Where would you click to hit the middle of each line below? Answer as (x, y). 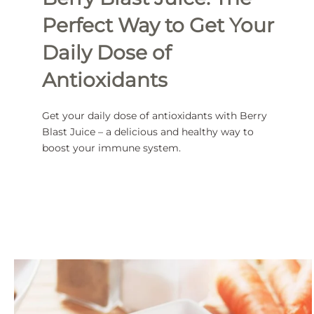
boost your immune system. (111, 148)
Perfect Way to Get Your (158, 26)
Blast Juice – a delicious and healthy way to (148, 132)
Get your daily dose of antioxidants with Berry (155, 116)
